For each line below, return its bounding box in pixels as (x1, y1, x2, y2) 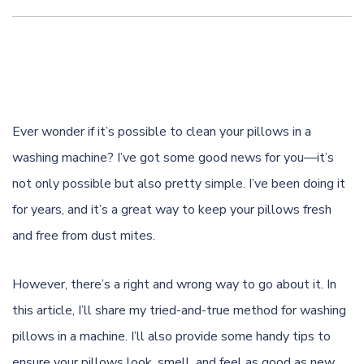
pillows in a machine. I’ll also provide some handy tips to (12, 327, 331, 345)
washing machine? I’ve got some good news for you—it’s (12, 148, 334, 167)
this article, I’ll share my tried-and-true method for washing (12, 301, 346, 319)
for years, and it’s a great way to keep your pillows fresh (12, 200, 331, 219)
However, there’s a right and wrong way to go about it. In (12, 275, 336, 293)
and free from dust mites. (12, 226, 155, 245)
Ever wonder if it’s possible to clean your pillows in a (12, 122, 311, 141)
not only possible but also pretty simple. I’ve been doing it (12, 174, 345, 193)
